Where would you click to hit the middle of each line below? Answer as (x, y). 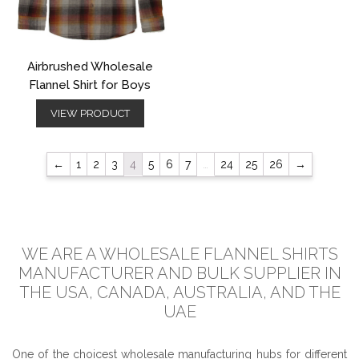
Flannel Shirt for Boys (90, 85)
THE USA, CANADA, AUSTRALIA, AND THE (179, 292)
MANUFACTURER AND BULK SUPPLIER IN (179, 273)
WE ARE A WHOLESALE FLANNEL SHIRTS (179, 254)
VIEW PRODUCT (90, 113)
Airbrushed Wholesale (90, 67)
